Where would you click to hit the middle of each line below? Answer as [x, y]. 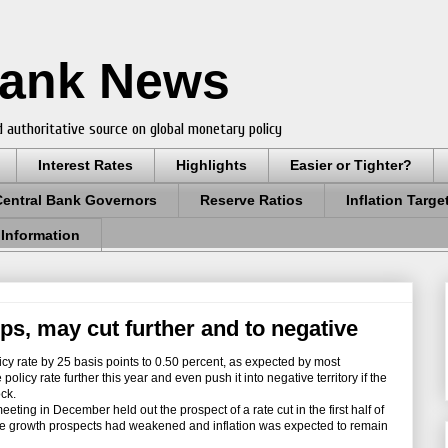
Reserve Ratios [251, 200]
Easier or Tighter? [351, 165]
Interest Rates [85, 165]
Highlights [211, 165]
